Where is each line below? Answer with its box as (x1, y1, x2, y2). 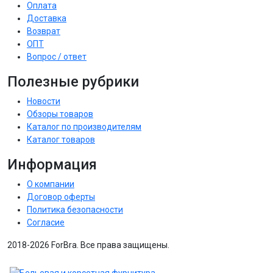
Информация (7, 155, 97, 173)
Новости (27, 96, 60, 106)
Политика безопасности (27, 204, 123, 214)
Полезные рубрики (7, 73, 139, 90)
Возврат (27, 26, 60, 36)
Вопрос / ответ (27, 51, 87, 62)
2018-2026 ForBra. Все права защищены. (7, 239, 169, 250)
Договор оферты (27, 191, 95, 202)
